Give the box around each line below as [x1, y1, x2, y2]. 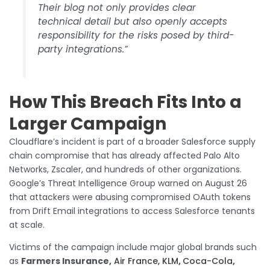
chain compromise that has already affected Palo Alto [9, 149, 240, 162]
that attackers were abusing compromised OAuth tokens [9, 190, 251, 203]
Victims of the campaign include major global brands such [9, 240, 257, 253]
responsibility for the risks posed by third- [38, 29, 234, 42]
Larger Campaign [9, 111, 166, 136]
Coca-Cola [183, 254, 233, 267]
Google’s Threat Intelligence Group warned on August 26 [9, 177, 247, 189]
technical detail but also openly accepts [38, 15, 228, 28]
